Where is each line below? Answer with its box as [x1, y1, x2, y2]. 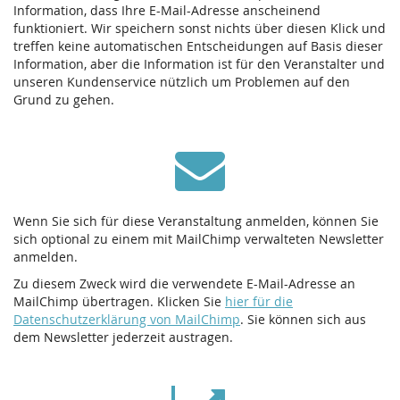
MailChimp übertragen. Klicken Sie [13, 293, 225, 311]
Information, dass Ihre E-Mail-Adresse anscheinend [13, 2, 321, 20]
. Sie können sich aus [240, 311, 366, 329]
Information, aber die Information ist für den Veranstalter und [13, 55, 385, 73]
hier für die [225, 293, 293, 311]
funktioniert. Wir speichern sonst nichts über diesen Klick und [13, 20, 386, 37]
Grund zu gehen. [13, 91, 114, 109]
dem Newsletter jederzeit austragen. [13, 329, 233, 346]
